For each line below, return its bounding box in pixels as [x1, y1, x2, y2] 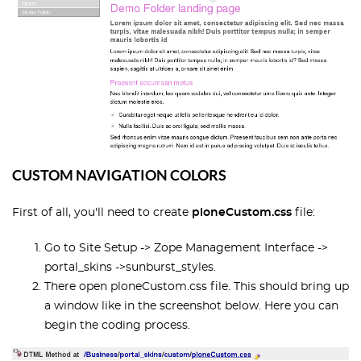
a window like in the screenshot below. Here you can [44, 300, 338, 312]
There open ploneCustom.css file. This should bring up [44, 280, 349, 293]
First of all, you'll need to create [12, 206, 192, 218]
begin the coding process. [44, 319, 190, 331]
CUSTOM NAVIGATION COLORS [12, 166, 226, 184]
